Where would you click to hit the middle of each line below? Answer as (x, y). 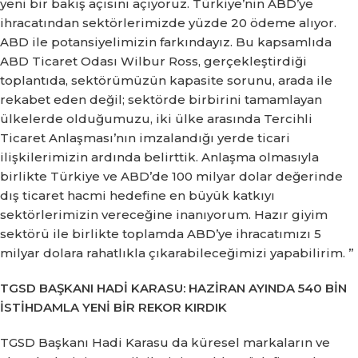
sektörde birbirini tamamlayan (225, 99)
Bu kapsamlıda (284, 42)
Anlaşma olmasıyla (260, 157)
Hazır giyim (291, 214)
